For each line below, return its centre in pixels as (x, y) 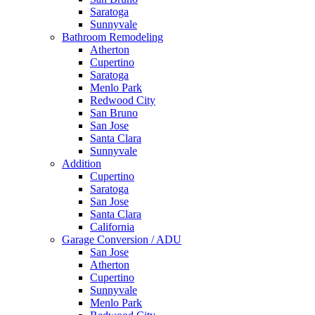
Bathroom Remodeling (112, 37)
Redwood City (123, 100)
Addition (82, 163)
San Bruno (114, 113)
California (112, 227)
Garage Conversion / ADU (122, 239)
